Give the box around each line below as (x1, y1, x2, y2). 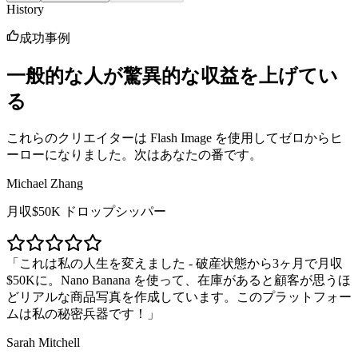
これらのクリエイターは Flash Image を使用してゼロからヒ (6, 131, 343, 145)
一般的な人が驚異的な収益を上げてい (6, 66, 338, 87)
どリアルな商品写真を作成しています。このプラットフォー (6, 290, 352, 304)
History (6, 2, 44, 17)
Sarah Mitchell (6, 336, 80, 350)
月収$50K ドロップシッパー (6, 205, 166, 219)
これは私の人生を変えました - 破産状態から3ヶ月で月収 (19, 257, 343, 271)
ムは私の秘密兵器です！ (6, 307, 147, 321)
